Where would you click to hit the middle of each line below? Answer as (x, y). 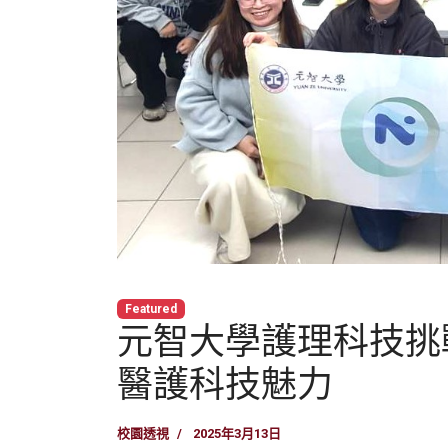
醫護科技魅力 (225, 384)
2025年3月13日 (237, 434)
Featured (150, 309)
